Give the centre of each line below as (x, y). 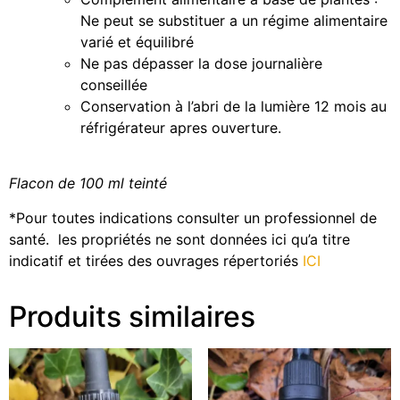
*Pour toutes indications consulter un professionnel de (193, 217)
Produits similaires (132, 316)
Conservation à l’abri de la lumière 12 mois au (233, 107)
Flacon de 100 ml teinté (88, 183)
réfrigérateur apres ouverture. (181, 128)
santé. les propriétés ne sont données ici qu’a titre (179, 239)
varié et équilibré (137, 42)
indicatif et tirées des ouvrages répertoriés (156, 260)
